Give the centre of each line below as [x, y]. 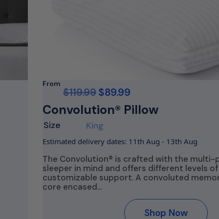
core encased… [72, 187]
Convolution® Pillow [101, 110]
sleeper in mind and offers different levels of [130, 168]
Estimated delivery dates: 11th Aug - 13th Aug [120, 141]
